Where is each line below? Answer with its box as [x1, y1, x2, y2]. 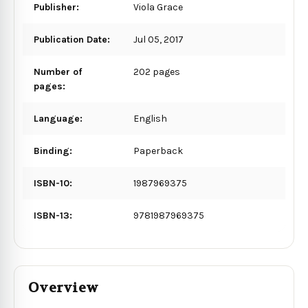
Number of [34, 65, 82, 78]
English [133, 112, 168, 124]
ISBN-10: [34, 177, 72, 189]
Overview [28, 278, 98, 296]
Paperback [133, 144, 184, 157]
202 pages [133, 65, 181, 78]
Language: [34, 112, 82, 124]
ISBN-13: [34, 209, 72, 221]
